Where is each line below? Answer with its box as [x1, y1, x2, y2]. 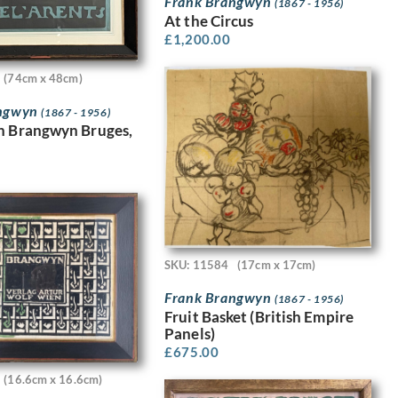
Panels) [164, 324, 215, 344]
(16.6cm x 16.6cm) [4, 371, 103, 386]
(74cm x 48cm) [4, 70, 83, 85]
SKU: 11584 [164, 257, 229, 272]
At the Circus [164, 12, 254, 31]
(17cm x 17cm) [237, 257, 316, 272]
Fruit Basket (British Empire [164, 307, 354, 327]
